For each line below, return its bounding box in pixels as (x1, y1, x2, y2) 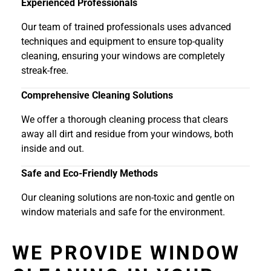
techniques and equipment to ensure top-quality (21, 36, 224, 48)
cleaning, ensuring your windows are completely (21, 50, 225, 62)
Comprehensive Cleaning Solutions (21, 90, 173, 102)
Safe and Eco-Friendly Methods (21, 168, 158, 180)
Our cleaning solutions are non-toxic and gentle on (21, 192, 235, 204)
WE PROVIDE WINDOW (12, 241, 240, 265)
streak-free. (21, 65, 68, 77)
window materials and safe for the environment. (21, 206, 225, 218)
